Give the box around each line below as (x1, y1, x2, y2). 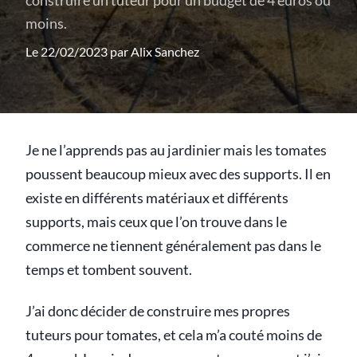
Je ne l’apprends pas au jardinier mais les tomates (25, 142, 327, 159)
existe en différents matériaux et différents (25, 190, 288, 206)
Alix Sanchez (131, 44, 199, 59)
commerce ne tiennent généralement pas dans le (25, 237, 321, 254)
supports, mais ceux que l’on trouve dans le (25, 214, 287, 230)
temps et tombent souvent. (25, 261, 192, 278)
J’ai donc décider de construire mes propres (25, 303, 290, 320)
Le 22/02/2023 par (25, 44, 131, 59)
